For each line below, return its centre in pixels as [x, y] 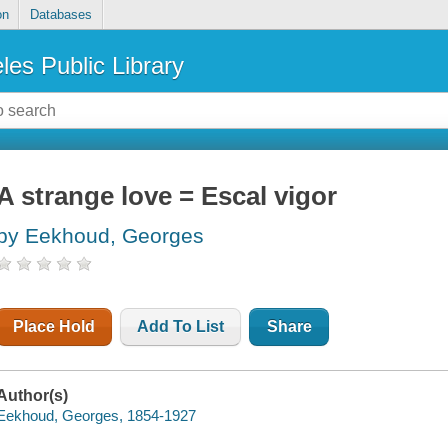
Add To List [181, 327]
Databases [60, 15]
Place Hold [54, 327]
